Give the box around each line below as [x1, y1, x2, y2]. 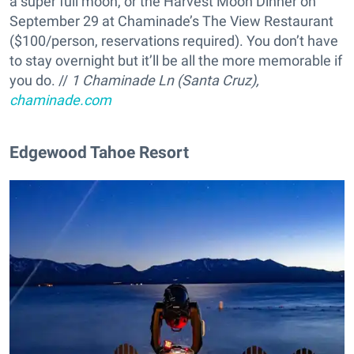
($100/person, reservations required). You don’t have [9, 32, 338, 50]
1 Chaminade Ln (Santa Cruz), [71, 72, 259, 89]
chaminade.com [9, 92, 111, 109]
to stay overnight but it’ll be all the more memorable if [9, 52, 342, 70]
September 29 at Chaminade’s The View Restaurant [9, 13, 333, 30]
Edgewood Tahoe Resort [9, 142, 189, 163]
